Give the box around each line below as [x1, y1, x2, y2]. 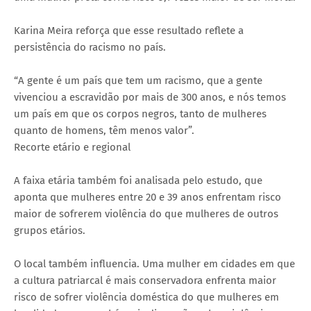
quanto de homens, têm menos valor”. [14, 124, 194, 137]
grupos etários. [14, 224, 85, 237]
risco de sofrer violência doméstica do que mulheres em [14, 290, 279, 303]
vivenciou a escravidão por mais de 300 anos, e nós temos [14, 90, 286, 103]
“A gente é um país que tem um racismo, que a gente [14, 74, 262, 87]
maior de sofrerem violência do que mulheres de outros [14, 207, 278, 220]
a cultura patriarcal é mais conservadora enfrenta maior [14, 274, 276, 287]
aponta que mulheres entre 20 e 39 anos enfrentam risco [14, 190, 281, 203]
